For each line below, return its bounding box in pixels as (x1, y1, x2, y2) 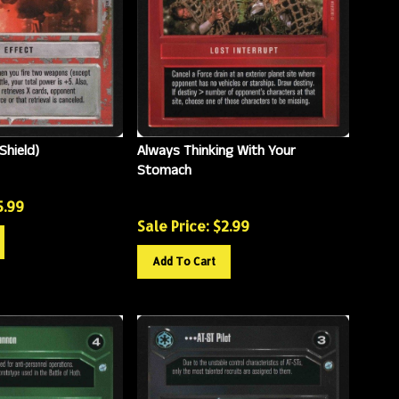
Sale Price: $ (136, 208, 221, 228)
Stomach (136, 152, 191, 174)
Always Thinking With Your (136, 133, 296, 154)
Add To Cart (151, 247, 216, 261)
